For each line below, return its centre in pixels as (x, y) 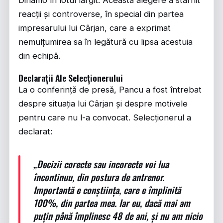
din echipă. (39, 56)
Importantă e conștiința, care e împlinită (107, 190)
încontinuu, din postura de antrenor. (99, 177)
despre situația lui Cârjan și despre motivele (103, 104)
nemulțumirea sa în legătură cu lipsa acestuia (106, 42)
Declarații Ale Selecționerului (71, 78)
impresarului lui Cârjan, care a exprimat (95, 28)
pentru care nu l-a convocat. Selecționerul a (105, 117)
